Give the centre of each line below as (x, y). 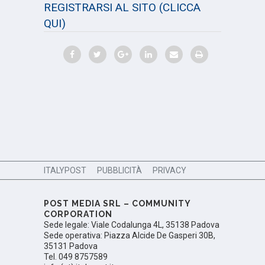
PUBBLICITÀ (119, 171)
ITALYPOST (65, 171)
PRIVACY (169, 171)
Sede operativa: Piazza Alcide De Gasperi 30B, (130, 236)
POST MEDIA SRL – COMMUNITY (117, 204)
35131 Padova (71, 246)
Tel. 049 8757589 (76, 257)
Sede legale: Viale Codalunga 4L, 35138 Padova (132, 225)
